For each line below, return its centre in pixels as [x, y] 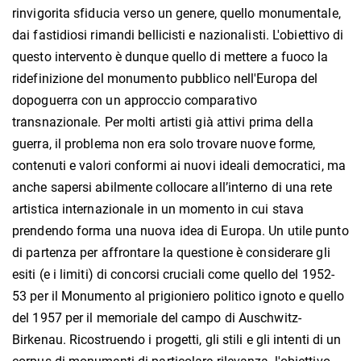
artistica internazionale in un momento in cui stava [158, 210]
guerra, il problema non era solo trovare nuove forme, [164, 144]
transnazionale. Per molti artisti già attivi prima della [163, 122]
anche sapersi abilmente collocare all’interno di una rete [172, 188]
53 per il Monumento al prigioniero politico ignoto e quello [178, 297]
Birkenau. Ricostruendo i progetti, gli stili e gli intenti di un [177, 340]
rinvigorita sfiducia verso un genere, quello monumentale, [176, 14]
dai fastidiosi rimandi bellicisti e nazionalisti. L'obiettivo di [178, 35]
